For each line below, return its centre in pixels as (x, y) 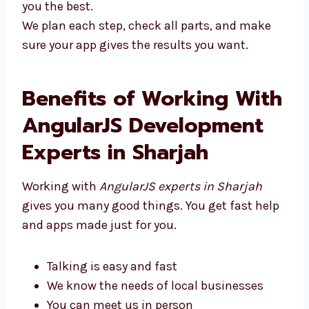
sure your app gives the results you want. (135, 39)
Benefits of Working (125, 93)
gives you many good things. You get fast (137, 227)
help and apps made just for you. (113, 246)
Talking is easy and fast (112, 287)
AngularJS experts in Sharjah (181, 207)
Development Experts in (144, 147)
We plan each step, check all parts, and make (147, 20)
